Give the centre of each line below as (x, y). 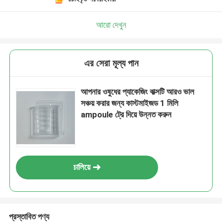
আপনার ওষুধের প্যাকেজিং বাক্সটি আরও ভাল (138, 92)
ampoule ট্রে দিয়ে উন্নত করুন (126, 115)
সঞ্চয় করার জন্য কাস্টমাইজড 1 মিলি (130, 103)
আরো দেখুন (111, 25)
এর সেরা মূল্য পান (111, 63)
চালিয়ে (82, 167)
